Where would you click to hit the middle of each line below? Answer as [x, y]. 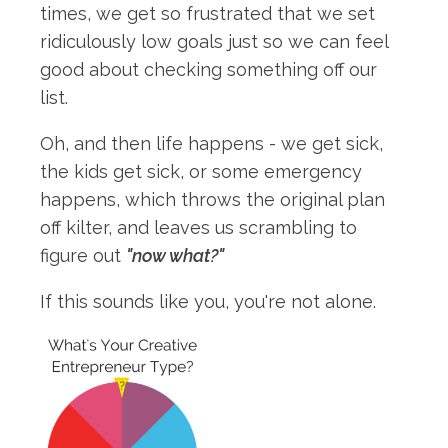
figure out [83, 255]
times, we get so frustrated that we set [207, 13]
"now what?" [175, 255]
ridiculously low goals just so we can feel [214, 41]
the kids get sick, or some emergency [201, 171]
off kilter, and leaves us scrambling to [198, 227]
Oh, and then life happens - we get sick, [211, 143]
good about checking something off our [208, 69]
